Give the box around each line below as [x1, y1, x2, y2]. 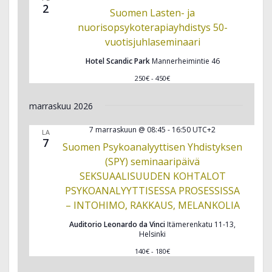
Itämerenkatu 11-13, [167, 219, 236, 229]
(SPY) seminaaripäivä [105, 154, 200, 168]
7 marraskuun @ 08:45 [89, 124, 166, 135]
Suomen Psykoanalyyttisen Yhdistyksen [63, 140, 242, 154]
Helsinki [139, 228, 166, 239]
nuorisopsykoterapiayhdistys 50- [77, 20, 228, 34]
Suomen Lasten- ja [110, 5, 195, 19]
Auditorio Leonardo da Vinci [69, 219, 167, 229]
